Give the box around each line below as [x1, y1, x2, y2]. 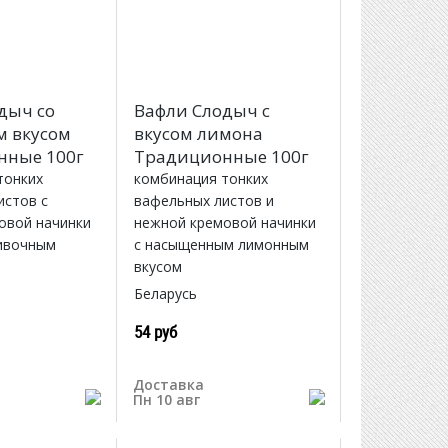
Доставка [132, 375, 204, 394]
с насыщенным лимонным [133, 235, 309, 255]
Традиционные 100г [133, 145, 309, 169]
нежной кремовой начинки [133, 213, 316, 233]
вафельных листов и [133, 191, 274, 211]
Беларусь [133, 284, 197, 304]
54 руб [133, 320, 177, 344]
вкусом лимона [133, 122, 263, 146]
